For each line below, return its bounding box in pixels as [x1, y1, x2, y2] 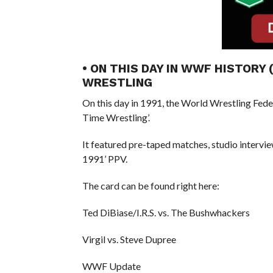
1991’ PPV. [82, 152, 127, 165]
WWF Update [82, 260, 141, 272]
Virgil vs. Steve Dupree [82, 233, 176, 245]
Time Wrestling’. [82, 111, 150, 123]
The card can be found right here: [82, 179, 219, 191]
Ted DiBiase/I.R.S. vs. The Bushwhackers [82, 206, 250, 218]
